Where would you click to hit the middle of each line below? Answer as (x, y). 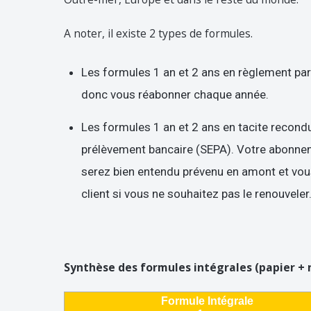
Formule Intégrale (208, 301)
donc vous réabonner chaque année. (175, 94)
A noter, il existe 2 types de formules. (158, 33)
